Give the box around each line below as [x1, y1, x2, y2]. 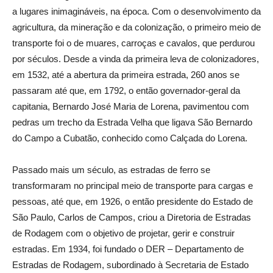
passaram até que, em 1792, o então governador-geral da [12, 85, 240, 96]
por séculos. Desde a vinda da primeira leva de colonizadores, [12, 54, 259, 64]
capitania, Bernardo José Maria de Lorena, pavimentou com [12, 101, 249, 112]
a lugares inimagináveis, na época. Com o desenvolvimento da [12, 6, 261, 16]
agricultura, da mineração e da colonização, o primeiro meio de [12, 22, 261, 32]
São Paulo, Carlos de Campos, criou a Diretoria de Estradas [12, 212, 251, 222]
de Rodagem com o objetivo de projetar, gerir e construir [12, 228, 235, 238]
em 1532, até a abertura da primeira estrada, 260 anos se [12, 69, 239, 80]
